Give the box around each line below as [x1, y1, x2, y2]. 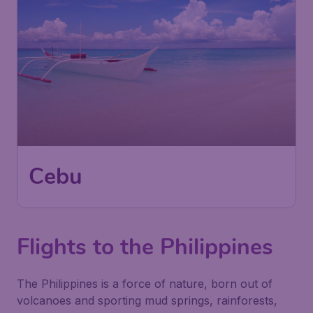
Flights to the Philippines [17, 232, 273, 262]
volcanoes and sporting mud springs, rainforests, [17, 293, 277, 307]
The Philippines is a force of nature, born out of [17, 277, 272, 291]
